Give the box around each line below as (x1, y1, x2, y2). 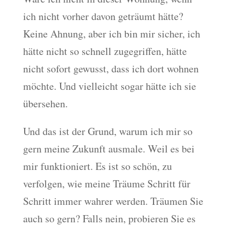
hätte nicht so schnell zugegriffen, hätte (23, 44, 187, 58)
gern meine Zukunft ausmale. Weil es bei (23, 141, 195, 156)
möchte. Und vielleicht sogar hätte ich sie (23, 79, 196, 93)
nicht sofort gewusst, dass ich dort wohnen (23, 61, 199, 75)
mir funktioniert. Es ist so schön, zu (23, 159, 172, 173)
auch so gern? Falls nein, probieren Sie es (23, 211, 196, 225)
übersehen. (23, 96, 68, 110)
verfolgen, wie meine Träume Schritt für (23, 176, 190, 190)
